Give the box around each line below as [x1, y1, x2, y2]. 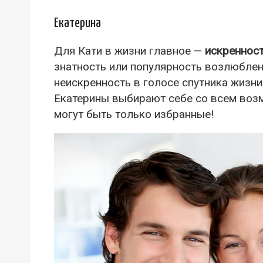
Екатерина [54, 16, 101, 31]
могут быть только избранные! [54, 107, 214, 122]
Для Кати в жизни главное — [54, 44, 205, 58]
